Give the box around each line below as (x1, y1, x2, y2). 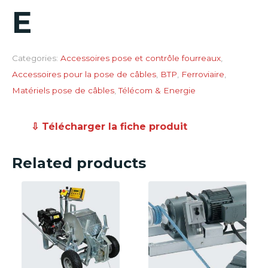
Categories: (12, 53, 58, 63)
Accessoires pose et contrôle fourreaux (60, 53, 221, 63)
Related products (12, 154, 146, 172)
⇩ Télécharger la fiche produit (31, 121, 187, 132)
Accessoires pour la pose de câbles (12, 69, 156, 79)
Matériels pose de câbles (12, 86, 114, 95)
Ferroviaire (181, 69, 224, 79)
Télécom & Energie (118, 86, 196, 95)
